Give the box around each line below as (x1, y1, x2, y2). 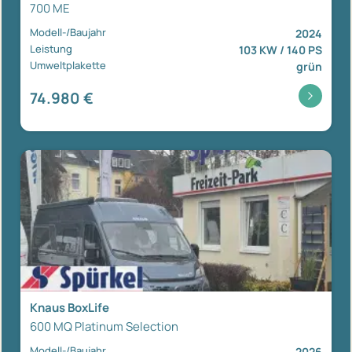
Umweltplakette (30, 57, 106, 72)
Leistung (30, 41, 72, 56)
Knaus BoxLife (30, 299, 109, 316)
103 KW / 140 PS (239, 42, 322, 57)
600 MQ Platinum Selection (30, 317, 178, 335)
